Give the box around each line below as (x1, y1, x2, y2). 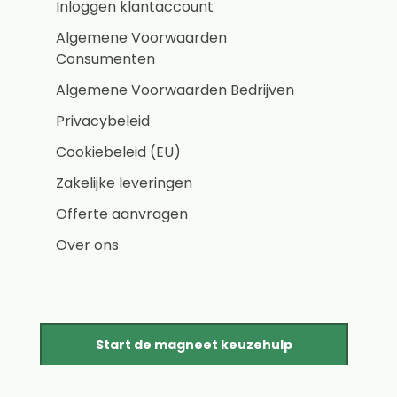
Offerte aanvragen (55, 204, 188, 224)
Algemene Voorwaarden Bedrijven (55, 80, 294, 100)
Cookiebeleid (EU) (55, 142, 181, 162)
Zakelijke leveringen (55, 173, 192, 193)
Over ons (55, 235, 119, 255)
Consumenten (55, 49, 155, 69)
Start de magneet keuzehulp (96, 336, 292, 354)
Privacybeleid (55, 111, 150, 131)
